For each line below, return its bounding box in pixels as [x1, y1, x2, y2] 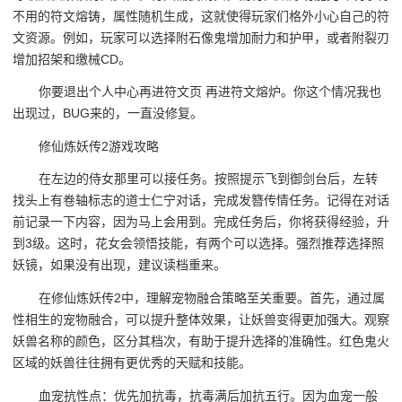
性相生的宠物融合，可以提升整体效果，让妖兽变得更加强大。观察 [13, 311, 389, 327]
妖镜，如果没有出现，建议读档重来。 [13, 258, 226, 273]
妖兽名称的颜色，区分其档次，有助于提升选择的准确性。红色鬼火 [13, 333, 389, 348]
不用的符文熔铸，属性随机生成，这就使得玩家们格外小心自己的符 [13, 8, 389, 23]
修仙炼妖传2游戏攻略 [39, 138, 160, 153]
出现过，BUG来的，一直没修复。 [13, 106, 203, 121]
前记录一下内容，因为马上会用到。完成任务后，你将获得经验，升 [13, 214, 389, 230]
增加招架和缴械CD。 [13, 51, 131, 66]
